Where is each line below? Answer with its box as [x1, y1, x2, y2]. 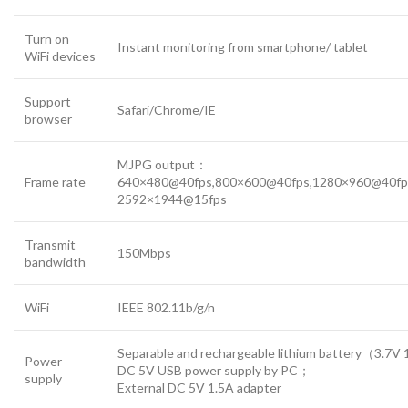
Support [25, 93, 71, 109]
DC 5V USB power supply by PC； [117, 362, 311, 378]
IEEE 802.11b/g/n [117, 299, 215, 315]
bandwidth [25, 253, 86, 270]
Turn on [25, 30, 69, 46]
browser [25, 110, 72, 127]
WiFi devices [25, 47, 96, 64]
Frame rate [25, 173, 86, 189]
